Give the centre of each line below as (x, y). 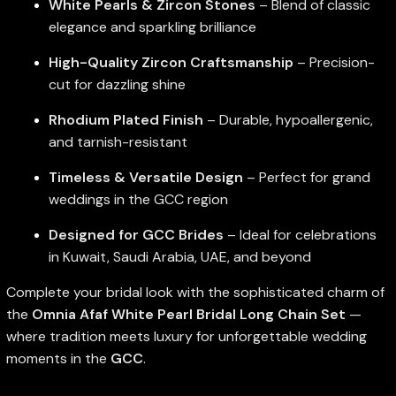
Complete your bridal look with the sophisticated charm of (195, 292)
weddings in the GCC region (138, 199)
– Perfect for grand (306, 177)
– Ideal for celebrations (300, 234)
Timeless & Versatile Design (145, 177)
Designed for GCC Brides (136, 234)
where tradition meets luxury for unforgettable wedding (186, 336)
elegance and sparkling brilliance (152, 27)
